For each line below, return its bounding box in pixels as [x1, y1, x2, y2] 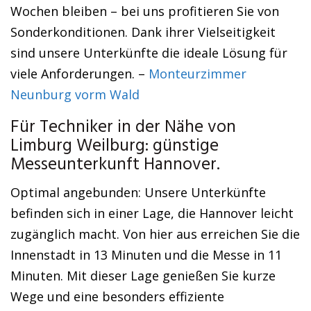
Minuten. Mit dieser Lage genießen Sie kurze [10, 267, 276, 284]
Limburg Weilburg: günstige [10, 133, 219, 160]
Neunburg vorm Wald [10, 86, 140, 103]
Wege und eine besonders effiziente [10, 288, 224, 305]
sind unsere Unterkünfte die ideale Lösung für [10, 44, 287, 61]
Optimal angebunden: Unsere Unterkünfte [10, 184, 266, 201]
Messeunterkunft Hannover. [10, 151, 220, 179]
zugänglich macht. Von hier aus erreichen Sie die [10, 226, 300, 242]
